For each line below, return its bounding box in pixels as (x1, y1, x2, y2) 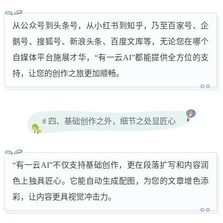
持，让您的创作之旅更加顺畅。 (12, 69, 124, 78)
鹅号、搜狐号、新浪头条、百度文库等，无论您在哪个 (12, 37, 209, 46)
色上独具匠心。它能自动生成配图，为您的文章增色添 (12, 177, 209, 186)
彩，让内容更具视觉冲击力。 (12, 193, 116, 202)
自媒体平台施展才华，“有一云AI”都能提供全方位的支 (12, 53, 209, 62)
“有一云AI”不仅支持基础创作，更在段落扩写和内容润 (12, 161, 209, 170)
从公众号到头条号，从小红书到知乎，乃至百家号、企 (12, 21, 209, 30)
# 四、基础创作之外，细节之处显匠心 (42, 117, 176, 125)
